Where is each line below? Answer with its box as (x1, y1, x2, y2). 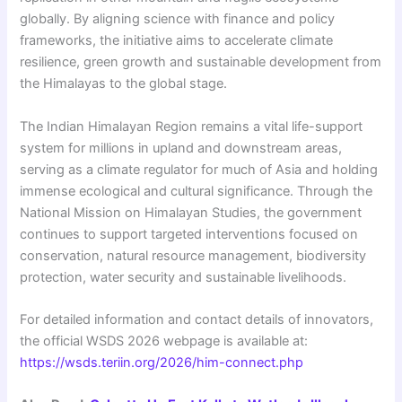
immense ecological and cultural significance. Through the (20, 182, 373, 199)
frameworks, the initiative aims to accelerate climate (20, 32, 334, 49)
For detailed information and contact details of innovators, (20, 310, 374, 328)
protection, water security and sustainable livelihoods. (20, 268, 347, 285)
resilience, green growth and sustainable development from (20, 54, 382, 71)
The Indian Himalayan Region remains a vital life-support (20, 118, 363, 135)
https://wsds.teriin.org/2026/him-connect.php (20, 354, 304, 371)
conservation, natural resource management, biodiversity (20, 247, 367, 264)
